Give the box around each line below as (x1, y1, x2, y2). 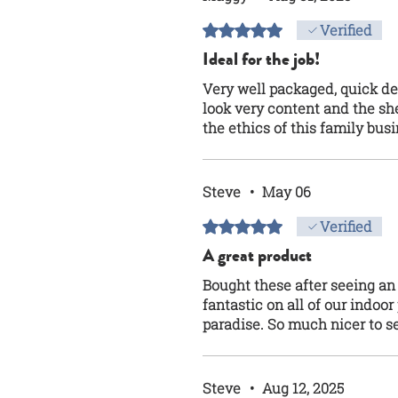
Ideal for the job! (203, 45, 320, 72)
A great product (203, 242, 312, 268)
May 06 (262, 181, 311, 201)
